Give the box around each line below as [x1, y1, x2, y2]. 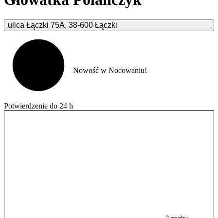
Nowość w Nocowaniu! [73, 66, 147, 75]
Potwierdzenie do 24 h [4, 101, 73, 110]
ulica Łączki [8, 20, 49, 29]
